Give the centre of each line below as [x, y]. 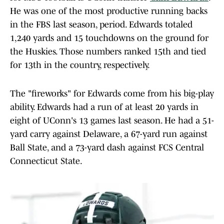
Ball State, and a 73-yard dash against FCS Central [107, 148]
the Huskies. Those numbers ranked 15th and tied [108, 52]
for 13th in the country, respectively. [80, 65]
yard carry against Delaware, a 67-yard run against [109, 134]
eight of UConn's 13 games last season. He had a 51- [112, 121]
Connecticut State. [46, 161]
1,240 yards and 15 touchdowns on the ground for [109, 38]
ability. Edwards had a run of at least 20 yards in [104, 107]
